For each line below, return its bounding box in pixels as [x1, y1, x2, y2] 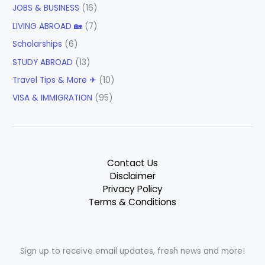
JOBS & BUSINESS [12, 2, 80, 14]
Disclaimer [109, 169, 156, 182]
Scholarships [12, 38, 63, 50]
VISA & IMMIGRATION [12, 92, 93, 104]
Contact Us [107, 156, 158, 169]
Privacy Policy [102, 182, 163, 195]
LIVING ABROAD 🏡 [12, 20, 83, 32]
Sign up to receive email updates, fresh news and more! [20, 245, 245, 257]
